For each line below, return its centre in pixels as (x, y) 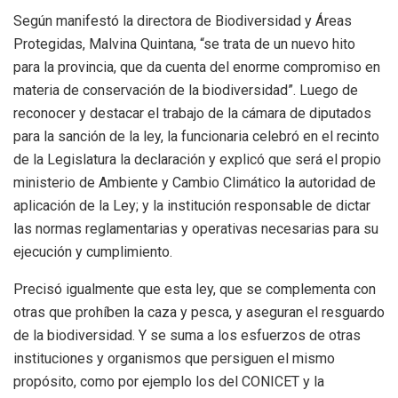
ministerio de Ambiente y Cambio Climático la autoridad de (195, 182)
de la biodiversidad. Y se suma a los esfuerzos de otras (187, 335)
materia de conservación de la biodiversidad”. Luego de (186, 90)
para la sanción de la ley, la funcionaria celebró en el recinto (196, 136)
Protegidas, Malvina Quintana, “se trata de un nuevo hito (184, 44)
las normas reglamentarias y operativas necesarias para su (196, 228)
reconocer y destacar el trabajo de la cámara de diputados (192, 113)
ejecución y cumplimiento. (93, 251)
